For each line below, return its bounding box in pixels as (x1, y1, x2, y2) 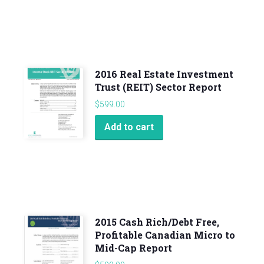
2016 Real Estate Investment (95, 67, 233, 80)
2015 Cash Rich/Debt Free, (95, 215, 219, 228)
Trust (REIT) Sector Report (95, 80, 222, 93)
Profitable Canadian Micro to (95, 228, 235, 241)
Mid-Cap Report (95, 241, 172, 254)
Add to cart (104, 121, 154, 133)
